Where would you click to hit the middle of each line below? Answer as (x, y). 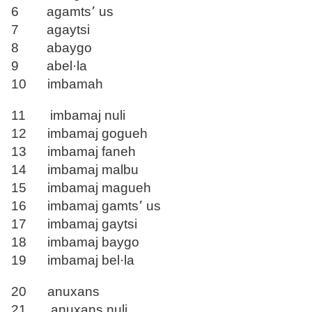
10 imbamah (57, 84)
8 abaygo (52, 48)
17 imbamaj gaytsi (74, 224)
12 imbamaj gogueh (79, 134)
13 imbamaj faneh (73, 152)
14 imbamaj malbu (75, 170)
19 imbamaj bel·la (73, 260)
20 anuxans (55, 292)
